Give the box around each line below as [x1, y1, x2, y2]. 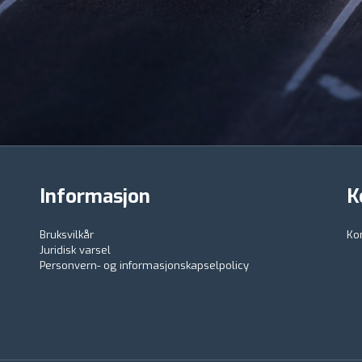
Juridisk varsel [40, 242, 111, 257]
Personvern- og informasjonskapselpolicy [40, 258, 249, 272]
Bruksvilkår [40, 227, 94, 242]
